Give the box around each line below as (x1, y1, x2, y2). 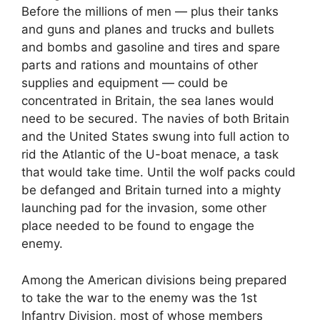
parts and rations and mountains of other (21, 58, 258, 73)
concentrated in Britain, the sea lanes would (21, 94, 274, 109)
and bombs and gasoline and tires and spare (21, 40, 280, 55)
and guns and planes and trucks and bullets (21, 22, 274, 37)
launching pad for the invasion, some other (21, 201, 266, 216)
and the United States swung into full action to (21, 129, 289, 144)
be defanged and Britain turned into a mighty (21, 183, 281, 198)
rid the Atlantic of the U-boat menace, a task (21, 147, 279, 162)
